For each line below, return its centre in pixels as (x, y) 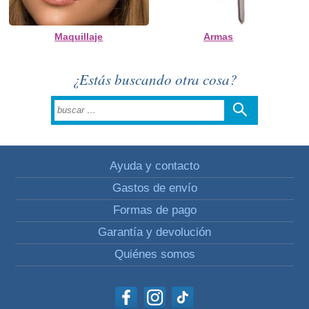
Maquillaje (79, 37)
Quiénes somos (154, 255)
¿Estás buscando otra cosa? (154, 80)
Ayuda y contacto (154, 166)
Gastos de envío (154, 188)
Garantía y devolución (154, 232)
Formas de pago (154, 210)
